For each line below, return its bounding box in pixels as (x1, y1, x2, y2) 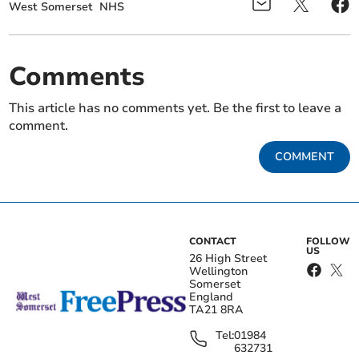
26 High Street (189, 251, 267, 267)
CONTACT (189, 235, 236, 248)
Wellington (189, 264, 248, 280)
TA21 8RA (189, 302, 244, 318)
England (189, 289, 233, 305)
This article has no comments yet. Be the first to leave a (9, 99, 342, 118)
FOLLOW (305, 235, 350, 248)
